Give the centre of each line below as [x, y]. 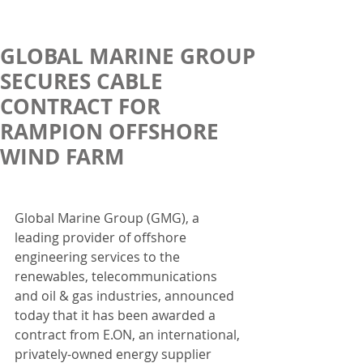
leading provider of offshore [102, 237]
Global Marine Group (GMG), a [109, 218]
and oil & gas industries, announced [126, 296]
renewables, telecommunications [117, 276]
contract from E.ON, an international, [129, 335]
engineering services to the [99, 257]
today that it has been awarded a [117, 315]
